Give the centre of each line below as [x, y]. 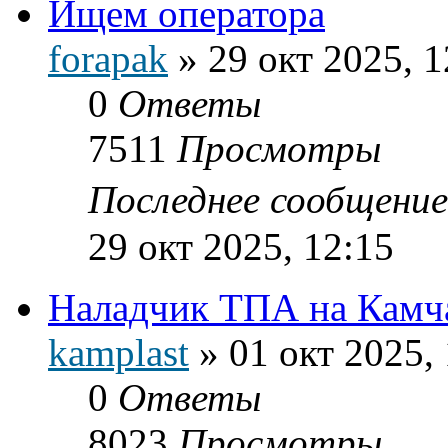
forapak [108, 58]
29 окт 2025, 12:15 [241, 246]
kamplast [118, 352]
